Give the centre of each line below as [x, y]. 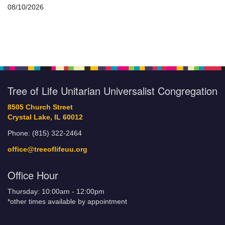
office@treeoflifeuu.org [47, 149]
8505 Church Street [40, 107]
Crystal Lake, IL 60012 [45, 117]
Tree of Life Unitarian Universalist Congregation [113, 91]
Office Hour [33, 175]
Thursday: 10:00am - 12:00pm [56, 192]
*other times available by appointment [67, 202]
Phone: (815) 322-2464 [45, 133]
